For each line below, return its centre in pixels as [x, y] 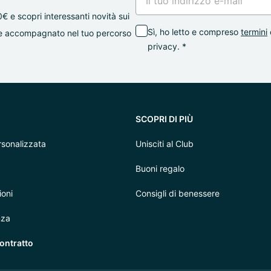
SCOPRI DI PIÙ [164, 119]
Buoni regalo [160, 168]
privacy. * [167, 46]
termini [254, 32]
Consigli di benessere [178, 193]
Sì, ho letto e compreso [193, 32]
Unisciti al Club [165, 144]
